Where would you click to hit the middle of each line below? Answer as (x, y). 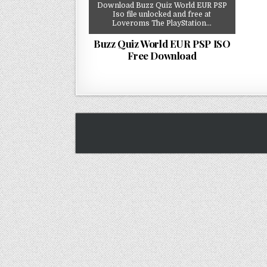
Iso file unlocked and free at (162, 14)
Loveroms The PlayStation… (162, 23)
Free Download (162, 55)
